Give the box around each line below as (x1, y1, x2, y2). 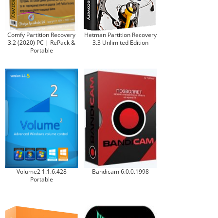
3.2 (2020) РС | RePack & (7, 38, 75, 47)
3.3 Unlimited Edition (92, 38, 148, 47)
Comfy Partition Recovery (7, 31, 75, 39)
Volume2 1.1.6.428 (16, 167, 67, 176)
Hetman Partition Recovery (84, 31, 157, 39)
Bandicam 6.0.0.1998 (91, 167, 149, 176)
